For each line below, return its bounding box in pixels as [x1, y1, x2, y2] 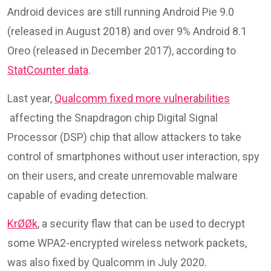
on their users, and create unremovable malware [7, 169, 238, 182]
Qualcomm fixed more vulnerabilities [54, 91, 230, 105]
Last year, [7, 91, 54, 105]
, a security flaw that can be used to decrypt [38, 217, 245, 230]
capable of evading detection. [7, 188, 148, 201]
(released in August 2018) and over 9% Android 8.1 [7, 24, 247, 38]
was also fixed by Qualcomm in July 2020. [7, 255, 207, 269]
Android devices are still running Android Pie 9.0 [7, 5, 234, 18]
